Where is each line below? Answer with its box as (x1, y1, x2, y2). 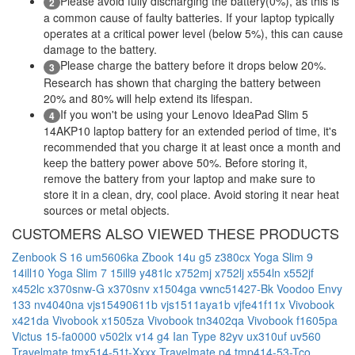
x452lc (12, 280, 48, 296)
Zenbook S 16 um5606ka (12, 248, 142, 265)
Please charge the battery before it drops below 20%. (60, 57, 326, 74)
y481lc (139, 264, 175, 281)
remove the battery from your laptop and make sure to (44, 170, 315, 186)
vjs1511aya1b (161, 296, 234, 312)
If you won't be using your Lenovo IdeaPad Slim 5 (60, 105, 308, 122)
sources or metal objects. (44, 201, 170, 218)
